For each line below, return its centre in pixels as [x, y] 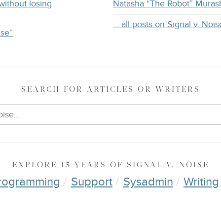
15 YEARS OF [90, 165]
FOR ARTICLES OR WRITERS [130, 89]
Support [92, 182]
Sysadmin [148, 182]
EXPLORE [35, 165]
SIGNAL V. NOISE [166, 165]
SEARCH [40, 89]
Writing [202, 182]
